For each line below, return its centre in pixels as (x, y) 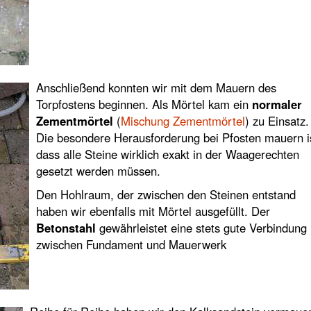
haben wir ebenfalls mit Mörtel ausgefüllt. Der (153, 211)
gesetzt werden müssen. (98, 171)
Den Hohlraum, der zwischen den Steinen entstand (166, 194)
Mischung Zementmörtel (183, 121)
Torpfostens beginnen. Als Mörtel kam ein (144, 104)
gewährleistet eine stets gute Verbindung (201, 228)
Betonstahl (66, 228)
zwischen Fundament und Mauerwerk (131, 244)
